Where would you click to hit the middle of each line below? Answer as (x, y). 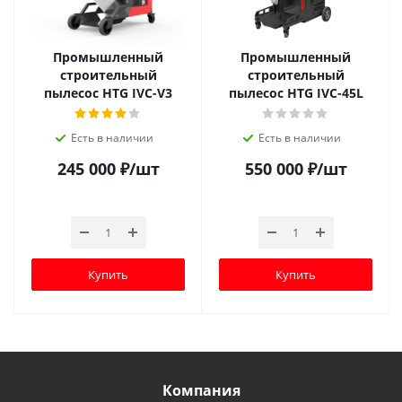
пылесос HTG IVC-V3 (108, 93)
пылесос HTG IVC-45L (296, 93)
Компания (201, 390)
